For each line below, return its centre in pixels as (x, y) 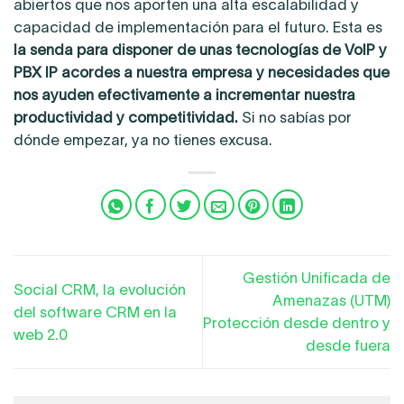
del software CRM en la (95, 312)
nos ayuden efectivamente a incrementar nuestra (184, 95)
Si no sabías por (297, 118)
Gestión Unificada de (317, 278)
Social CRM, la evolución (100, 289)
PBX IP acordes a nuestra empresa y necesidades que (202, 73)
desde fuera (348, 346)
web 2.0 (41, 334)
